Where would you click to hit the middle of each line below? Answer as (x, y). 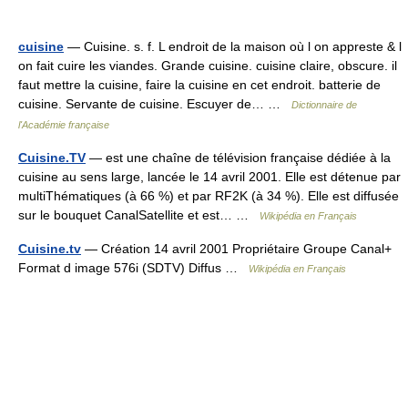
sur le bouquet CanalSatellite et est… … (139, 215)
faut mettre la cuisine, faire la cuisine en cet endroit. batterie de (199, 85)
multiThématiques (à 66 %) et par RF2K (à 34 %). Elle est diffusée (209, 196)
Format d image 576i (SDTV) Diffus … (133, 268)
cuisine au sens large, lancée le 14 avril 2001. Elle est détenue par (209, 177)
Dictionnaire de (324, 105)
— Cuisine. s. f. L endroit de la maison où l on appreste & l (233, 46)
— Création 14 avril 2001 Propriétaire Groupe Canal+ (236, 249)
